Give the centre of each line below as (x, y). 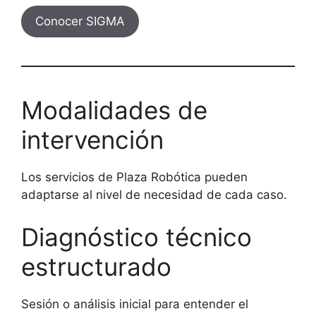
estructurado (96, 266)
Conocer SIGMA (80, 21)
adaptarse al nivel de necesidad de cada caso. (154, 195)
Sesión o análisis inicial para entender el (135, 304)
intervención (92, 140)
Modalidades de (114, 110)
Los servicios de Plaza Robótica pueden (134, 177)
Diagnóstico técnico (136, 237)
